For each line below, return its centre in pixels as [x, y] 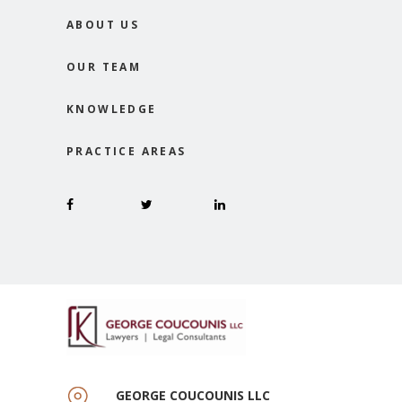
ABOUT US [103, 24]
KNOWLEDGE [112, 109]
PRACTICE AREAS [127, 151]
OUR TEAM [104, 66]
